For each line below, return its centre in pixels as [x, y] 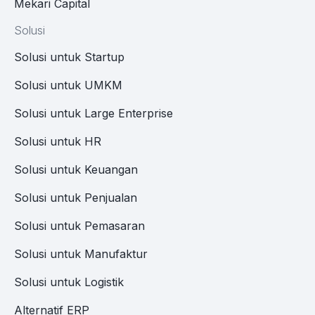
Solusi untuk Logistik [69, 282]
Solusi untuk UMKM [68, 85]
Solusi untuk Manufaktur [81, 254]
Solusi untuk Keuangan [76, 170]
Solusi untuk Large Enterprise [94, 114]
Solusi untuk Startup [69, 57]
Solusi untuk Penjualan [76, 198]
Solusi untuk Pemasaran [79, 226]
